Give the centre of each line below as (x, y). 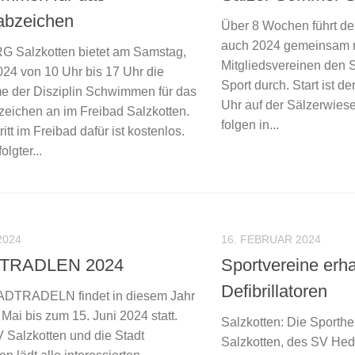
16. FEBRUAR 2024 (271, 239)
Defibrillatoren (274, 292)
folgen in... (250, 124)
